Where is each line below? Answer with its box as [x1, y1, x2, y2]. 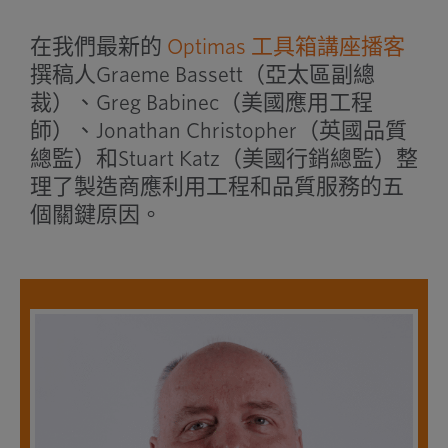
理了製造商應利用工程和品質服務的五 [29, 175, 404, 198]
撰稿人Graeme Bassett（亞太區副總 [29, 63, 375, 86]
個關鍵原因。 [29, 203, 162, 226]
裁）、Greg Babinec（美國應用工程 [29, 91, 373, 114]
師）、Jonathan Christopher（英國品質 [29, 119, 407, 142]
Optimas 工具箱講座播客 [166, 35, 405, 58]
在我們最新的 [29, 35, 167, 58]
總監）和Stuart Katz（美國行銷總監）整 [29, 147, 418, 170]
